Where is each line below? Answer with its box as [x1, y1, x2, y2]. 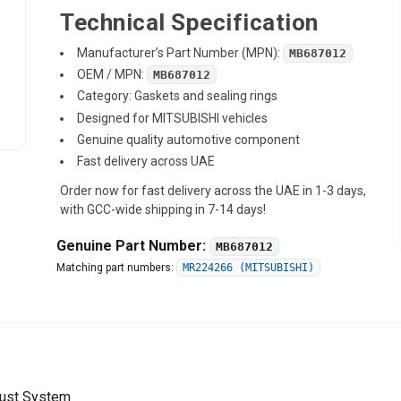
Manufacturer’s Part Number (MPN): [77, 46, 284, 60]
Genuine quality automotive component [77, 132, 301, 147]
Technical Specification [60, 9, 319, 36]
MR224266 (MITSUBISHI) [183, 260, 315, 274]
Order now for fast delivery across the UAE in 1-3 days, [60, 183, 367, 198]
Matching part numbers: [56, 260, 177, 274]
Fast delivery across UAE [77, 153, 216, 168]
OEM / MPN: [77, 67, 148, 82]
